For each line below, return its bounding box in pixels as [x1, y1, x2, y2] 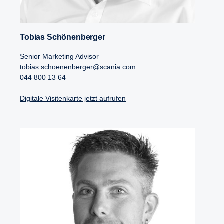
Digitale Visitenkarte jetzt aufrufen [20, 94, 126, 102]
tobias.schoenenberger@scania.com [20, 62, 136, 71]
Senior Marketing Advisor [20, 52, 99, 60]
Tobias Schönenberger [24, 32, 105, 41]
